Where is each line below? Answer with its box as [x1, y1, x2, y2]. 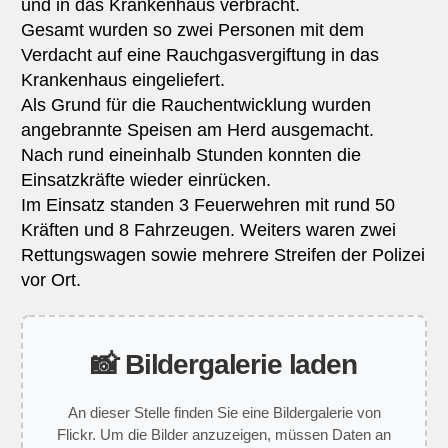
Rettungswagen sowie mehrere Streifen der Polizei [20, 244, 425, 265]
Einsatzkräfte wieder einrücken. [20, 169, 271, 190]
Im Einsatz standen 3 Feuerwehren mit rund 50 [20, 194, 395, 215]
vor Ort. [20, 269, 81, 290]
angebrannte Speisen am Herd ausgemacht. [20, 119, 374, 140]
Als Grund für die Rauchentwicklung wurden [20, 94, 371, 115]
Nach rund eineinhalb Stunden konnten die [20, 144, 361, 165]
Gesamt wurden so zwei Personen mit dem [20, 19, 364, 40]
